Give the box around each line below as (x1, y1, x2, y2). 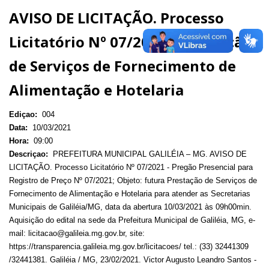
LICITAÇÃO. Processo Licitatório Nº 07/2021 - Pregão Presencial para (9, 162, 253, 172)
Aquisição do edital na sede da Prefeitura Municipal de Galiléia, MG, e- (9, 215, 255, 225)
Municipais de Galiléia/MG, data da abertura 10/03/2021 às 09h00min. (9, 202, 252, 211)
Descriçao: (9, 149, 50, 159)
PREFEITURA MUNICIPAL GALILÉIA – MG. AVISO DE (50, 149, 247, 159)
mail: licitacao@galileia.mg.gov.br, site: (9, 228, 145, 238)
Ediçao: (9, 109, 40, 119)
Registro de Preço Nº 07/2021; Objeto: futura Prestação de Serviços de (9, 175, 257, 185)
